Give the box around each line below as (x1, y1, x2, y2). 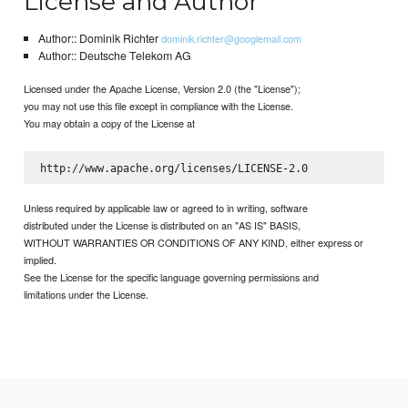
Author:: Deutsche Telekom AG (37, 46, 191, 64)
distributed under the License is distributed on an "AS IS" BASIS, (24, 218, 301, 233)
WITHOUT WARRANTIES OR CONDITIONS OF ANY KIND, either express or (24, 235, 364, 250)
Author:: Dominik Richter (37, 29, 161, 46)
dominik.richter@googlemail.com (160, 30, 301, 46)
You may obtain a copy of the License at (24, 116, 196, 131)
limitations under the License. (24, 287, 149, 302)
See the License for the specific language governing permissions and (24, 270, 320, 285)
